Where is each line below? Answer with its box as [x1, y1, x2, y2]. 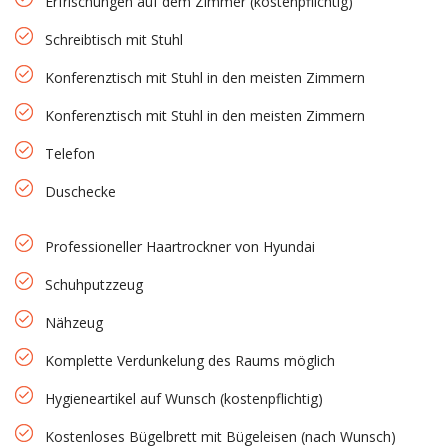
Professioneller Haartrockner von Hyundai [45, 236, 315, 256]
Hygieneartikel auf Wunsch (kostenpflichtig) [45, 388, 323, 408]
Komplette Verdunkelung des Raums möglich [45, 350, 335, 370]
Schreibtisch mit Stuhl [45, 29, 183, 49]
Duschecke [45, 181, 116, 201]
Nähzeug [45, 312, 103, 332]
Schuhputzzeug [45, 274, 143, 294]
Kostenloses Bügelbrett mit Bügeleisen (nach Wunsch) [45, 426, 396, 446]
